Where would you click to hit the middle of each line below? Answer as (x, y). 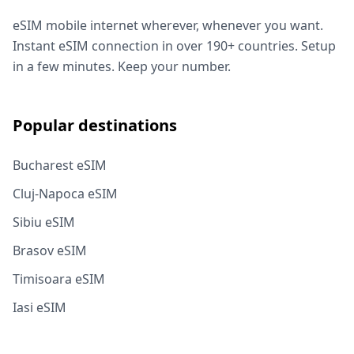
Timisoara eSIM (59, 279)
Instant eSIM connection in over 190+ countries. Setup (174, 45)
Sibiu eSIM (44, 222)
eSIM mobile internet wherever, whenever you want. (168, 25)
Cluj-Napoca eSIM (65, 193)
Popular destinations (95, 125)
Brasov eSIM (50, 250)
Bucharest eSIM (60, 165)
